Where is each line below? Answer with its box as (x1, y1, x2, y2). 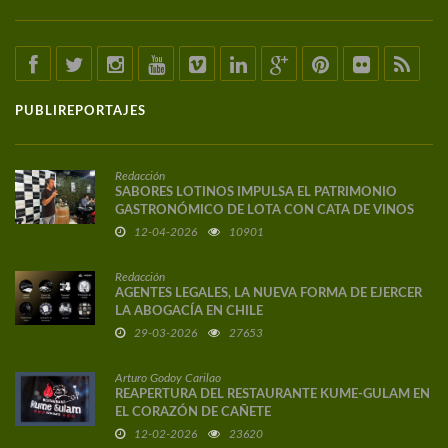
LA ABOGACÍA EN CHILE (115, 305, 263, 319)
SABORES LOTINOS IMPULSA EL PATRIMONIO (115, 186, 397, 200)
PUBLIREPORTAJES (15, 105, 146, 119)
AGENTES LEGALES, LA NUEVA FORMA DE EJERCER (115, 287, 422, 301)
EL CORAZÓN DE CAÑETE (115, 406, 271, 420)
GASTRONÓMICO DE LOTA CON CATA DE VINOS (115, 204, 414, 218)
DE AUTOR (115, 222, 181, 236)
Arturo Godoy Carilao (115, 372, 221, 385)
